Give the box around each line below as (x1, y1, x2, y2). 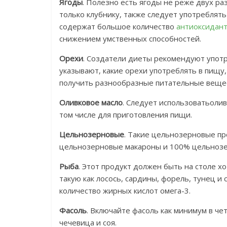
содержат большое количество (59, 21, 176, 32)
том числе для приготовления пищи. (59, 109, 192, 120)
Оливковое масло (59, 97, 123, 108)
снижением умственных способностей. (59, 33, 201, 44)
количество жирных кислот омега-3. (59, 185, 191, 196)
